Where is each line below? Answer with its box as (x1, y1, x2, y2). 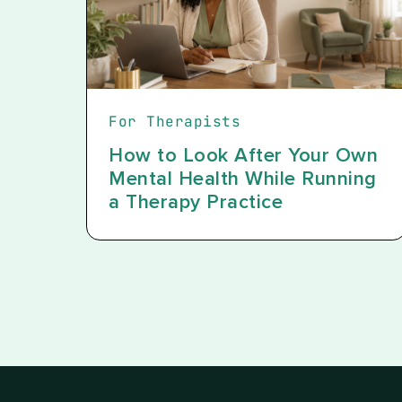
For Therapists (109, 112, 240, 131)
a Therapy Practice (109, 193, 283, 213)
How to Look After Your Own (109, 146, 378, 166)
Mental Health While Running (109, 170, 377, 189)
